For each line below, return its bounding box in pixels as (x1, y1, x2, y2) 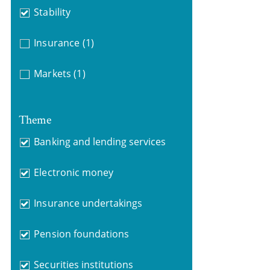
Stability (34, 5, 71, 19)
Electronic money (34, 165, 113, 179)
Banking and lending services (34, 134, 166, 148)
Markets (34, 67, 71, 80)
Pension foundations (34, 227, 130, 240)
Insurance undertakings (34, 196, 143, 210)
